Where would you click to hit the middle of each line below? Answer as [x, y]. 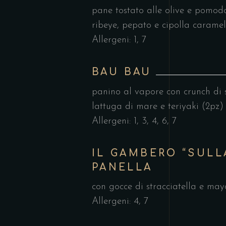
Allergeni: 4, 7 [120, 201]
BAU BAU [122, 72]
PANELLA [122, 167]
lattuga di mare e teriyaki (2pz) [158, 107]
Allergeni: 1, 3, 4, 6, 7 [134, 121]
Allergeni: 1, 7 [119, 40]
